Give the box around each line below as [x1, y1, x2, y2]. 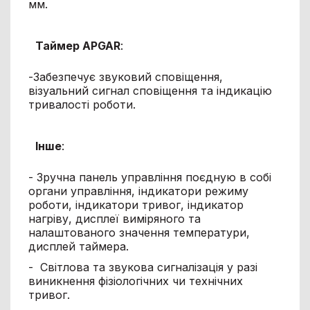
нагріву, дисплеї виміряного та [28, 211, 201, 226]
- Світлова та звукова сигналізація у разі [28, 259, 257, 274]
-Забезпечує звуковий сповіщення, [28, 69, 223, 84]
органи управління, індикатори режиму [28, 183, 248, 198]
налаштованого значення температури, [28, 225, 250, 239]
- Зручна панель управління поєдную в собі [28, 170, 271, 184]
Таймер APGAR [35, 38, 120, 53]
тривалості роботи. [28, 97, 136, 111]
